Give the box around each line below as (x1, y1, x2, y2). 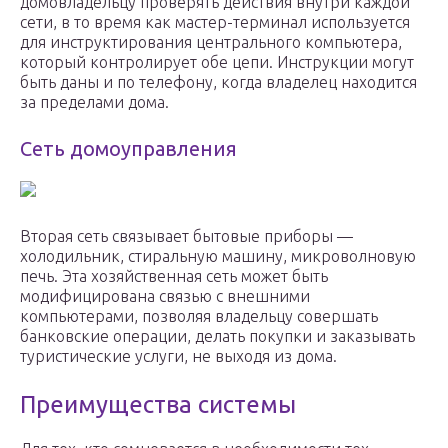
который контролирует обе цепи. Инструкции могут (20, 53, 414, 72)
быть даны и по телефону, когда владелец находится (20, 73, 417, 92)
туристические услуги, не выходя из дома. (20, 347, 337, 366)
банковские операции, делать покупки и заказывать (20, 327, 415, 346)
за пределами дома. (20, 93, 169, 112)
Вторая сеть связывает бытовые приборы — (20, 227, 353, 246)
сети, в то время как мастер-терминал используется (20, 13, 410, 32)
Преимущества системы (20, 391, 296, 419)
